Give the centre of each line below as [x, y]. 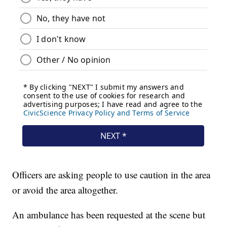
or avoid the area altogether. [65, 190]
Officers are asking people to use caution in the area [111, 175]
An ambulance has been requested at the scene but [109, 215]
